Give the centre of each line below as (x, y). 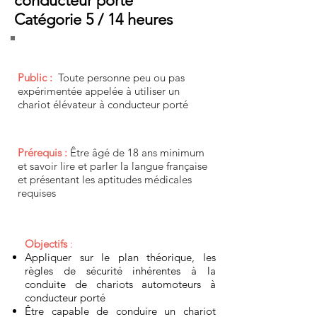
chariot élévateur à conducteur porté (103, 104)
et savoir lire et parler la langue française (113, 166)
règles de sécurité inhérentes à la (120, 271)
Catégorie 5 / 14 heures (93, 19)
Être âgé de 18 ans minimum (137, 152)
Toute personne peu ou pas (121, 77)
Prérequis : (42, 152)
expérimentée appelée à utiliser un (99, 91)
